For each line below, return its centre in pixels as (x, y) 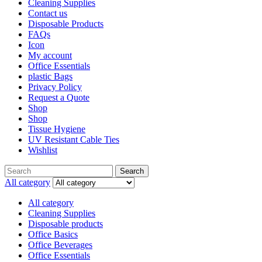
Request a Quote (59, 98)
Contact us (48, 13)
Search (132, 171)
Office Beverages (60, 245)
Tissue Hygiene (57, 129)
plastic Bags (50, 77)
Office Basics (53, 235)
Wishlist (43, 150)
